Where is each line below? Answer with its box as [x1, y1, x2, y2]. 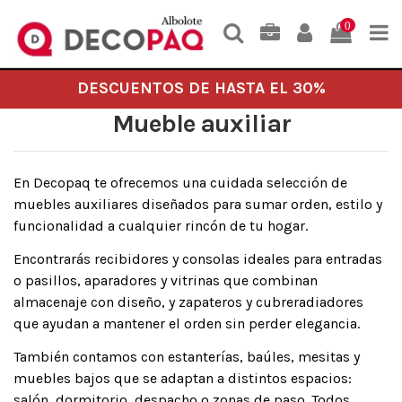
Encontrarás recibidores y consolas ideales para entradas [13, 249, 382, 267]
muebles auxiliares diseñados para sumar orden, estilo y [13, 195, 382, 213]
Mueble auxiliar [111, 109, 291, 139]
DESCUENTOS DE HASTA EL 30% [76, 78, 326, 99]
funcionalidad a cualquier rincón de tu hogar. [13, 216, 308, 234]
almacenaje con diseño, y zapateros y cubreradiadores [13, 293, 363, 310]
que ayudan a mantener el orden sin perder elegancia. [13, 314, 360, 332]
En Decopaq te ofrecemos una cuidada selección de [13, 173, 347, 191]
